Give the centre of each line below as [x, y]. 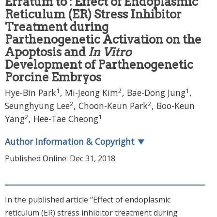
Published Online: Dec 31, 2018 [60, 159]
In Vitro [110, 52]
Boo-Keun [176, 106]
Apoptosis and [46, 52]
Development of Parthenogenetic [99, 65]
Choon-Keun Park [113, 106]
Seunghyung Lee [37, 106]
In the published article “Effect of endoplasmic [88, 200]
